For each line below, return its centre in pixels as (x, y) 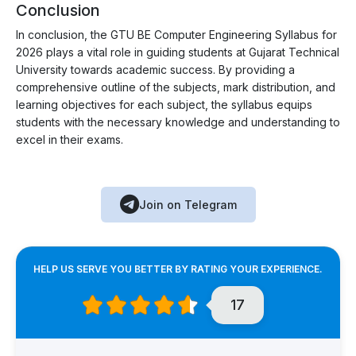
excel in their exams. (70, 139)
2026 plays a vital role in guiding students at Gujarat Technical (178, 52)
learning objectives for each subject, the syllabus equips (164, 104)
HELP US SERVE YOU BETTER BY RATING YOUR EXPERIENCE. (178, 269)
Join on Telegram (188, 204)
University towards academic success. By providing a (155, 69)
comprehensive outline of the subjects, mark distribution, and (176, 87)
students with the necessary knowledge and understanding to (178, 122)
